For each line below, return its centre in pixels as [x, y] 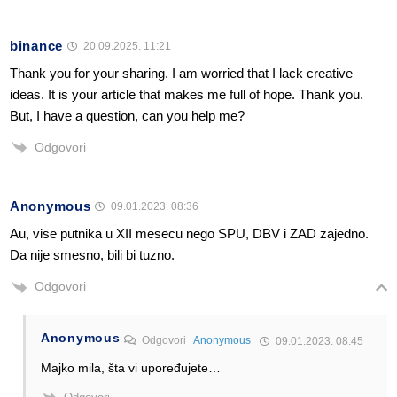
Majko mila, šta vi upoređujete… [131, 367]
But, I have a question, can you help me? [127, 116]
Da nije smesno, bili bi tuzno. [92, 255]
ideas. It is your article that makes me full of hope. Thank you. [187, 95]
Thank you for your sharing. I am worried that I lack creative [181, 74]
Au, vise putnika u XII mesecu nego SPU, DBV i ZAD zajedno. [189, 234]
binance [36, 46]
